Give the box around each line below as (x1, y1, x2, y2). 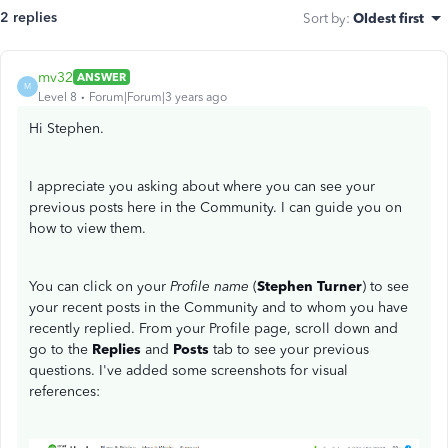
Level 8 (38, 89, 77, 104)
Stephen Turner (257, 277, 362, 295)
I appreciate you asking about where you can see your (29, 177, 375, 195)
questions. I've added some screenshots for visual (29, 361, 348, 379)
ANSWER (77, 70, 126, 85)
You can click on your (29, 277, 170, 295)
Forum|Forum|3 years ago (89, 89, 227, 104)
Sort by (303, 9, 346, 26)
